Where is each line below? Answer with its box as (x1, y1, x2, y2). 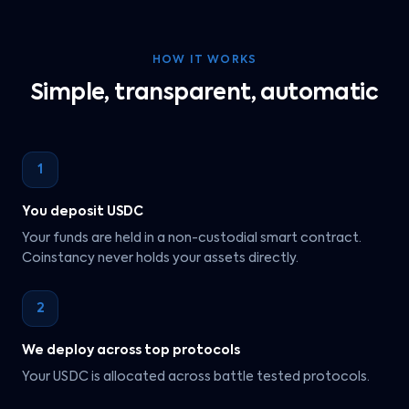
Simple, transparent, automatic (31, 82, 378, 104)
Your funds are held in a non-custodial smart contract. (22, 232, 362, 245)
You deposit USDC (22, 205, 143, 218)
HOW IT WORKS (152, 55, 257, 66)
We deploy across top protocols (22, 344, 240, 357)
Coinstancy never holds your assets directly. (22, 252, 299, 265)
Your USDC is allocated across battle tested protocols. (22, 371, 370, 383)
